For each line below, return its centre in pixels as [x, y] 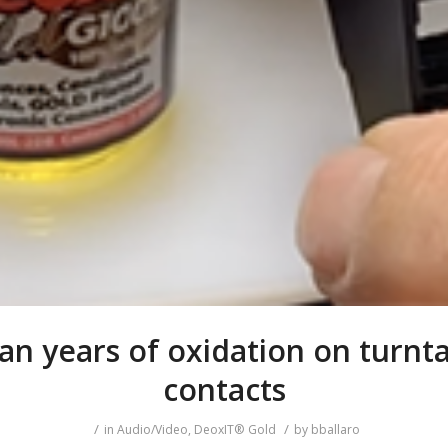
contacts [224, 389]
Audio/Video [152, 429]
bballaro [335, 429]
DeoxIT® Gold [234, 429]
